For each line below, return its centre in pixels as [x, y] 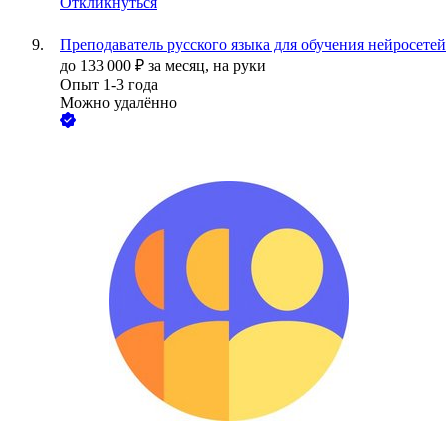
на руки [239, 66]
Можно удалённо [118, 103]
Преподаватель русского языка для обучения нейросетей [253, 45]
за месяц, [180, 66]
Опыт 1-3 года [109, 85]
